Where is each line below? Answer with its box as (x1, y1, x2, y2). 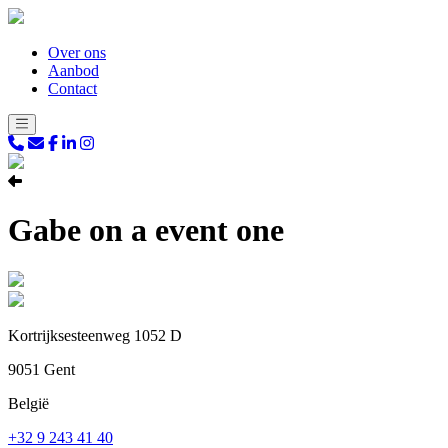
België (8, 394, 49, 412)
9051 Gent (8, 360, 75, 378)
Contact (48, 80, 97, 97)
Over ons (48, 44, 106, 61)
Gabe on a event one (8, 212, 284, 249)
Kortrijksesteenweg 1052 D (8, 326, 182, 344)
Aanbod (48, 62, 99, 79)
